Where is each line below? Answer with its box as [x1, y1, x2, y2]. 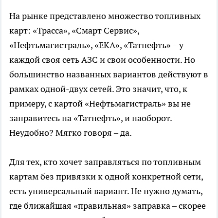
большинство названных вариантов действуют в [9, 69, 208, 80]
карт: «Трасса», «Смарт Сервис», [9, 25, 139, 36]
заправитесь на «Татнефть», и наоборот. [9, 112, 172, 124]
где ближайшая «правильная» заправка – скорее [9, 200, 206, 212]
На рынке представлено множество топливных [9, 10, 200, 22]
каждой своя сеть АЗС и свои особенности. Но [9, 54, 195, 66]
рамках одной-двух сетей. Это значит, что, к [9, 83, 187, 95]
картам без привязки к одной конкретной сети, [9, 171, 203, 182]
